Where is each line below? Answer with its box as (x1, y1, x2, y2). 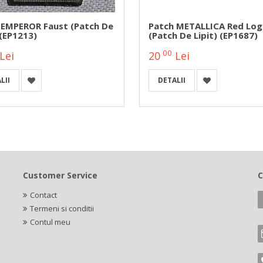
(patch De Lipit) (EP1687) (148, 29, 258, 41)
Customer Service (23, 169, 97, 181)
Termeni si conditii (30, 203, 94, 214)
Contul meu (30, 216, 70, 227)
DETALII (157, 75, 186, 85)
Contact (30, 189, 57, 200)
